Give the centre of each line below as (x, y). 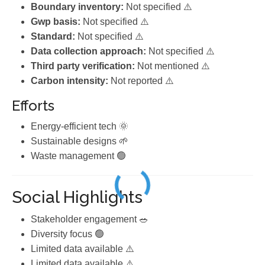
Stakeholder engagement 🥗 (90, 219)
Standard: (53, 36)
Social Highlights (77, 197)
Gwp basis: (56, 22)
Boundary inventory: (77, 7)
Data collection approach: (88, 51)
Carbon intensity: (70, 81)
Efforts (33, 106)
